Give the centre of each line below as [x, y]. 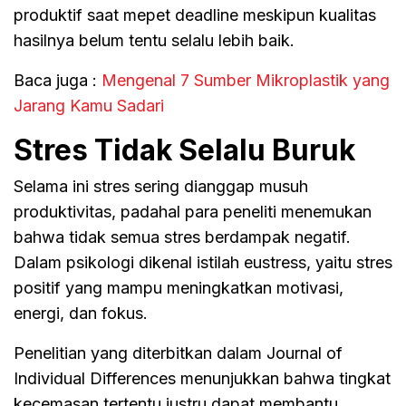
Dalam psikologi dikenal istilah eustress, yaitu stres [203, 262]
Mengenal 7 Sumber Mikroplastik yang [246, 80]
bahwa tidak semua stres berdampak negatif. [182, 237]
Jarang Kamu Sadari [89, 105]
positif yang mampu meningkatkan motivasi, [179, 287]
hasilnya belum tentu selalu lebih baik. [154, 40]
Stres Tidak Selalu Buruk [184, 150]
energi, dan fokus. [81, 313]
